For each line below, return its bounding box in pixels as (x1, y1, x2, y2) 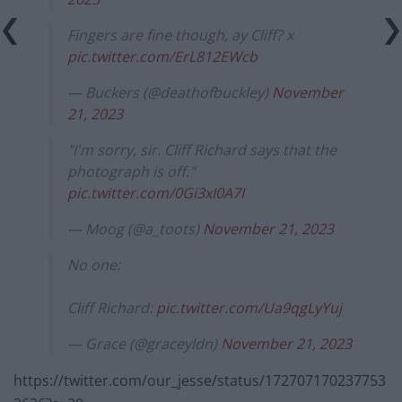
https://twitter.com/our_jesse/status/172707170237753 (13, 370, 386, 390)
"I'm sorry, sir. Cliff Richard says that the (67, 139, 336, 160)
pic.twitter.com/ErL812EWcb (67, 46, 258, 66)
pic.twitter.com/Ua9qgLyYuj (156, 297, 342, 318)
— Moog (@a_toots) (67, 218, 203, 239)
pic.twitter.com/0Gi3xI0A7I (67, 182, 244, 203)
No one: (67, 254, 120, 275)
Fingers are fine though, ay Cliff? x (67, 24, 293, 45)
